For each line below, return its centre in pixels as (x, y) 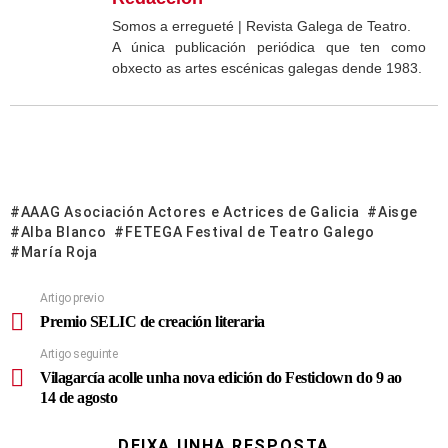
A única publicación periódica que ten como (269, 47)
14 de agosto (79, 398)
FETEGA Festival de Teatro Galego (250, 232)
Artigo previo (72, 298)
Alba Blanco (63, 232)
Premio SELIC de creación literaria (152, 322)
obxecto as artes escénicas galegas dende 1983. (267, 68)
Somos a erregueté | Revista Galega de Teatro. (261, 26)
